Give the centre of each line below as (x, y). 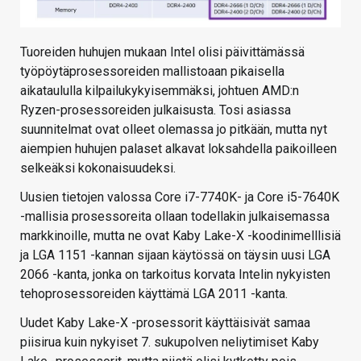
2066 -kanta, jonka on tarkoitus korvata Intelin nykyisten (175, 274)
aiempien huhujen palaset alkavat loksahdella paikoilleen (178, 148)
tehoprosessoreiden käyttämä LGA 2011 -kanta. (154, 293)
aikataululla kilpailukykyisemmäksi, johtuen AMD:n (160, 90)
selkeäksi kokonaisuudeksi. (98, 168)
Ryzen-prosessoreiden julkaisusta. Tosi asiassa (156, 110)
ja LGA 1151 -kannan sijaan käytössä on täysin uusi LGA (175, 255)
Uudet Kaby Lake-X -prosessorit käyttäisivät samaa (165, 322)
